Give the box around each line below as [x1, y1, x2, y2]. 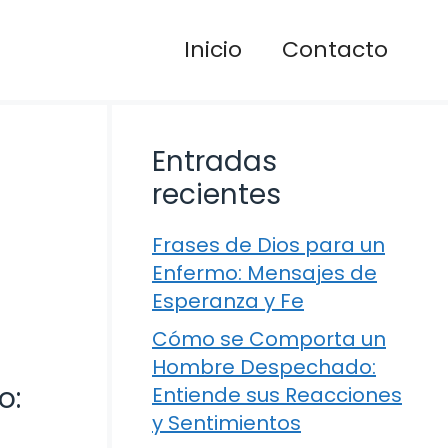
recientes [152, 175, 281, 214]
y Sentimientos [152, 409, 301, 437]
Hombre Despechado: [152, 353, 376, 381]
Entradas [152, 142, 277, 181]
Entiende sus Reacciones [152, 381, 402, 409]
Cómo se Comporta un [152, 325, 386, 353]
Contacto [282, 34, 388, 65]
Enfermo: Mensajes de [152, 259, 377, 287]
